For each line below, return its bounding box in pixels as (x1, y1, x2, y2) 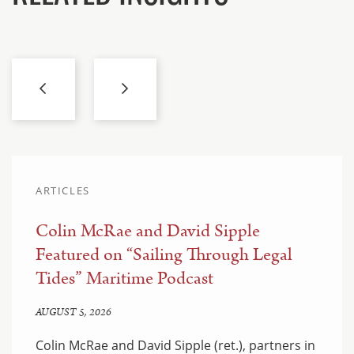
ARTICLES (36, 183, 90, 198)
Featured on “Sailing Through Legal (36, 241, 292, 268)
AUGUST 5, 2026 (36, 304, 111, 320)
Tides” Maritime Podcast (36, 265, 213, 292)
